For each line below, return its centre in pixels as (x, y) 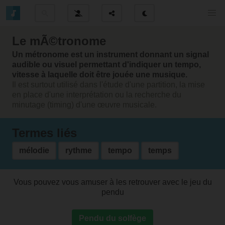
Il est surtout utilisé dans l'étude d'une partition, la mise (108, 85)
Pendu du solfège (113, 218)
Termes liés (44, 133)
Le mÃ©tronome (59, 41)
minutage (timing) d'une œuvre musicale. (84, 105)
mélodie (34, 150)
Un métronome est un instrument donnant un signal (110, 54)
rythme (79, 150)
